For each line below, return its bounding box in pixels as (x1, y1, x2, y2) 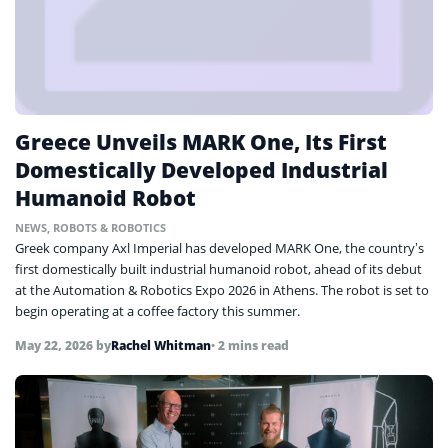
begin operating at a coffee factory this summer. (15, 301, 300, 320)
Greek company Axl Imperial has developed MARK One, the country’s (15, 238, 424, 257)
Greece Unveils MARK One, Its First (15, 127, 387, 156)
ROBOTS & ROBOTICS (53, 219, 166, 235)
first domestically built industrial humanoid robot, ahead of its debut (15, 259, 422, 278)
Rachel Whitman (111, 336, 211, 354)
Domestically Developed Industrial (15, 155, 388, 184)
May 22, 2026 (15, 336, 96, 354)
